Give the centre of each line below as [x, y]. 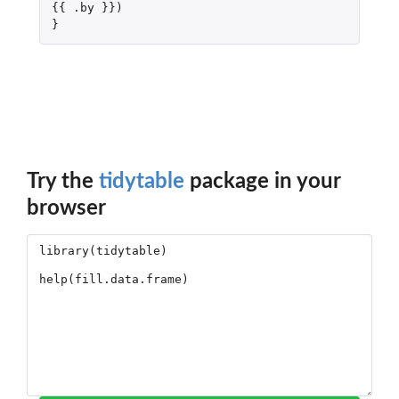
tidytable [142, 181]
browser [66, 208]
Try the [63, 181]
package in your [262, 181]
